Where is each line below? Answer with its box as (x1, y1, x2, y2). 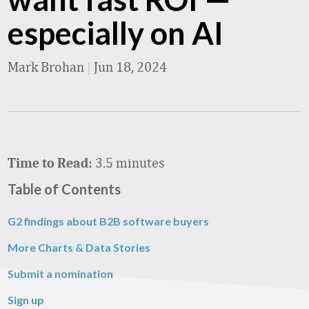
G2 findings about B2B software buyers (8, 215, 209, 228)
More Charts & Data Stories (8, 241, 150, 254)
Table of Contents (8, 181, 121, 197)
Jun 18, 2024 (94, 59, 167, 74)
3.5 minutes (95, 154, 165, 170)
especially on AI (8, 14, 223, 52)
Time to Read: (8, 155, 92, 171)
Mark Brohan (8, 59, 84, 74)
